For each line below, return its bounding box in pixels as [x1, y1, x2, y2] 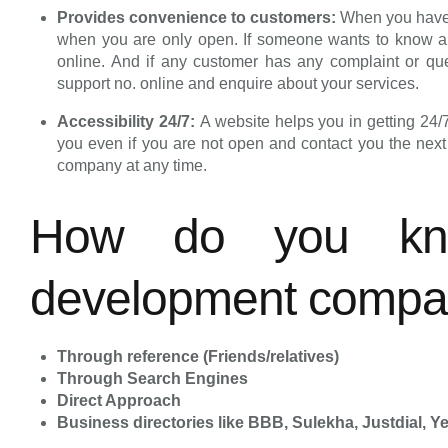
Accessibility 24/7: [57, 112, 200, 130]
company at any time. [57, 156, 208, 174]
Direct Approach [57, 391, 182, 409]
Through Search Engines [57, 369, 249, 387]
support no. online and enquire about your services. [57, 74, 420, 92]
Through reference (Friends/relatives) [57, 347, 340, 365]
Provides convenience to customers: [57, 8, 341, 26]
